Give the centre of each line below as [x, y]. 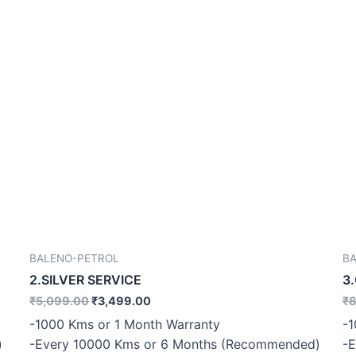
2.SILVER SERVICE [86, 280]
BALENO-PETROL [75, 258]
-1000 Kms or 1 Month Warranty [125, 324]
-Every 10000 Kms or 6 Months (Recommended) [175, 344]
